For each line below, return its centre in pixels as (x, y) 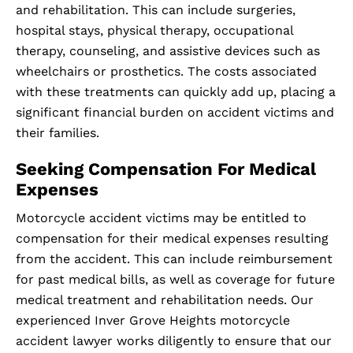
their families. (58, 133)
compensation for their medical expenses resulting (172, 239)
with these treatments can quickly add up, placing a (176, 92)
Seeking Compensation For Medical (166, 169)
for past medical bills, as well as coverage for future (175, 280)
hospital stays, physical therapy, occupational (154, 31)
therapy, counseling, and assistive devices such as (168, 51)
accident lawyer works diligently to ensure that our (174, 341)
